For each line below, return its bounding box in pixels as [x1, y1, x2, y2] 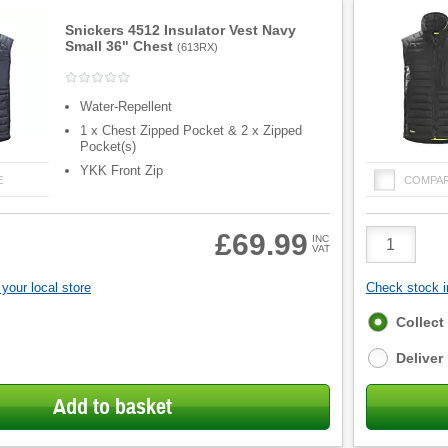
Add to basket [53, 393, 173, 420]
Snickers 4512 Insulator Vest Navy [65, 22, 297, 38]
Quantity [364, 243, 424, 261]
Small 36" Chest [65, 38, 174, 54]
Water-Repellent [80, 99, 173, 115]
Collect [395, 314, 444, 330]
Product [364, 225, 420, 243]
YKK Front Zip [80, 163, 164, 179]
